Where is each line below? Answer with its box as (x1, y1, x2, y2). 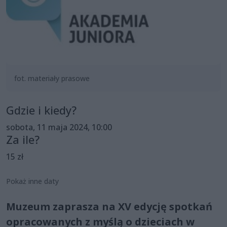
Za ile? (6, 132, 40, 147)
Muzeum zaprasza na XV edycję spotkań (6, 199, 212, 213)
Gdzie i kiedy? (6, 102, 77, 118)
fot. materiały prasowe (14, 73, 90, 83)
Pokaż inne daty (6, 176, 59, 186)
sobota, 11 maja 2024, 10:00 (6, 121, 112, 133)
